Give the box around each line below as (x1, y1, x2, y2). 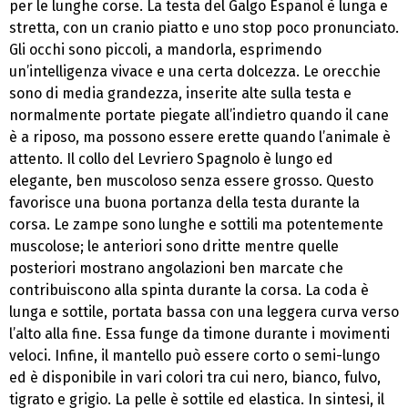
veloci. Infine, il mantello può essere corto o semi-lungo (9, 347, 380, 365)
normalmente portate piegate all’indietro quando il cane (9, 107, 389, 125)
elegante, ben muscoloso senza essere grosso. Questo (9, 172, 373, 190)
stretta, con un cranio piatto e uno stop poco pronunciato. (9, 19, 399, 37)
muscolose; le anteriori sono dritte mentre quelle (9, 238, 339, 256)
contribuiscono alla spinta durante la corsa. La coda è (9, 281, 369, 300)
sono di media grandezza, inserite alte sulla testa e (9, 85, 352, 103)
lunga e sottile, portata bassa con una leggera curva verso (9, 303, 399, 321)
